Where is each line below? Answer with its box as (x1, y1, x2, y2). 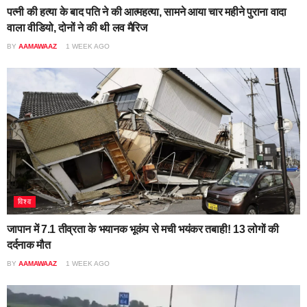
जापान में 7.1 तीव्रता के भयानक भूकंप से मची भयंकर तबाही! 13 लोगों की (7, 223, 279, 235)
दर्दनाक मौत (7, 238, 51, 251)
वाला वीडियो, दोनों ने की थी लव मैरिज (7, 21, 147, 34)
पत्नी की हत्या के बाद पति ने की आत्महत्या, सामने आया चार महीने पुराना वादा (7, 5, 286, 18)
